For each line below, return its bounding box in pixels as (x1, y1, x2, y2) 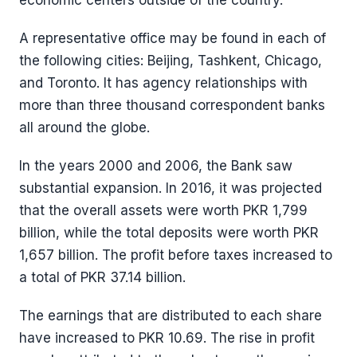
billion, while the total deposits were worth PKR (19, 225, 319, 241)
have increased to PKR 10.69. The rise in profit (19, 330, 315, 346)
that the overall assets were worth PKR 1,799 (19, 202, 308, 218)
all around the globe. (19, 120, 150, 135)
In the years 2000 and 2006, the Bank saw (19, 158, 292, 174)
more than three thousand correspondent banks (19, 97, 325, 113)
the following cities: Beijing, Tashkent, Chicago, (19, 53, 322, 69)
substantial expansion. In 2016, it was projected (19, 180, 322, 196)
